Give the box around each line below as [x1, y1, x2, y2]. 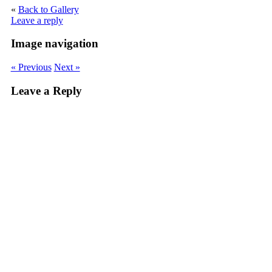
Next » [53, 62, 80, 72]
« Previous [10, 62, 52, 72]
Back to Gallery [18, 4, 79, 15]
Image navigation [10, 37, 98, 50]
